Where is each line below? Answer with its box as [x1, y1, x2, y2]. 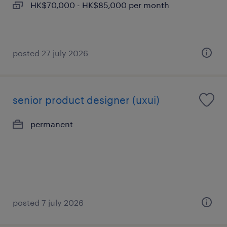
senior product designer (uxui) [13, 94, 160, 106]
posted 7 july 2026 [13, 198, 84, 207]
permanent [30, 119, 73, 129]
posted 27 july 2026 [13, 48, 88, 58]
